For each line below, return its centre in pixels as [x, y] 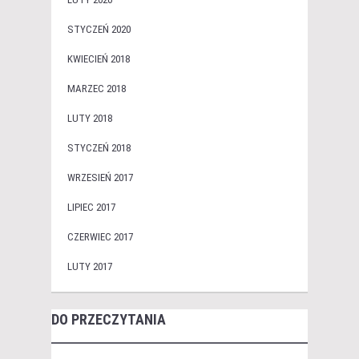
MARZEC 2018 [97, 89]
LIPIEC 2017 [91, 208]
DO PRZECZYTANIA [109, 320]
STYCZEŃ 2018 [99, 148]
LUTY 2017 [90, 267]
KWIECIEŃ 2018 [99, 59]
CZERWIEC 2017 [100, 237]
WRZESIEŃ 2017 [100, 178]
